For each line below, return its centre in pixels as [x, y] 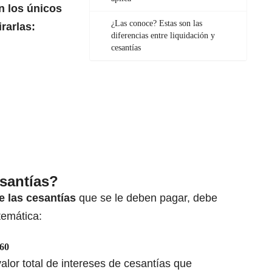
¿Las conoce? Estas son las [157, 24]
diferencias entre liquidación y [163, 36]
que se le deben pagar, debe [148, 198]
